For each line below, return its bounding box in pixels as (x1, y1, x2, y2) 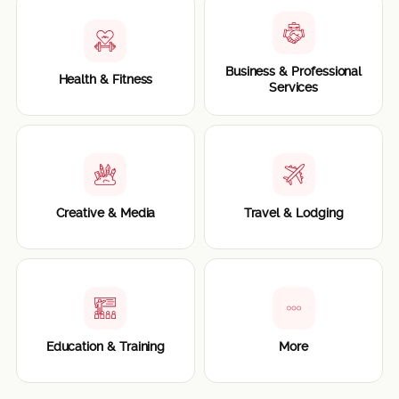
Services (268, 80, 319, 95)
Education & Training (45, 339, 166, 354)
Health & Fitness (58, 72, 153, 87)
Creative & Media (55, 206, 156, 221)
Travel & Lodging (243, 206, 344, 221)
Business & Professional (224, 64, 362, 79)
